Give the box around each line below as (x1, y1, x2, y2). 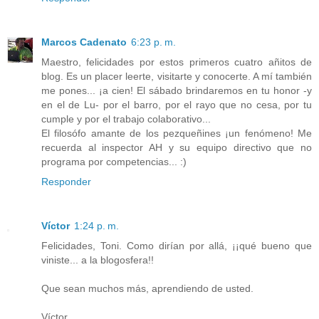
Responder (41, 175, 91, 187)
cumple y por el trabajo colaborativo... (41, 113, 211, 125)
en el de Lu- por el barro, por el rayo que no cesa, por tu (41, 98, 312, 110)
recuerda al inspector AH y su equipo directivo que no (41, 141, 312, 153)
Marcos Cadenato (41, 36, 127, 48)
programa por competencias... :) (41, 155, 187, 167)
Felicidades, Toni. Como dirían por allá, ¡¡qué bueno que (41, 239, 312, 251)
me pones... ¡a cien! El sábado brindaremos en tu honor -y (41, 84, 312, 96)
